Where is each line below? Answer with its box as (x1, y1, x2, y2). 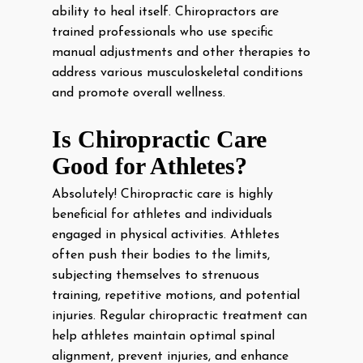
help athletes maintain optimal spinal (52, 330, 275, 343)
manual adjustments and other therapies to (52, 46, 310, 59)
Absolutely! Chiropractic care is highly (52, 188, 273, 201)
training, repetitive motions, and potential (52, 289, 300, 302)
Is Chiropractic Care (52, 126, 267, 152)
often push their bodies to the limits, (52, 249, 270, 262)
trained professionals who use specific (52, 26, 273, 39)
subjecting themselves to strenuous (52, 269, 259, 282)
